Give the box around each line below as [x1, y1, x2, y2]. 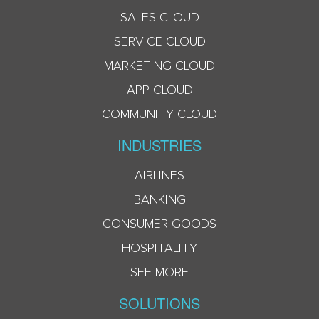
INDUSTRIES [117, 135, 202, 156]
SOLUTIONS [119, 293, 200, 314]
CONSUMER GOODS [103, 218, 216, 231]
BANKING [133, 194, 186, 207]
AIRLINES [135, 169, 184, 183]
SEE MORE [130, 266, 189, 280]
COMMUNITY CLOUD [102, 108, 217, 122]
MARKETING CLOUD [104, 60, 215, 73]
